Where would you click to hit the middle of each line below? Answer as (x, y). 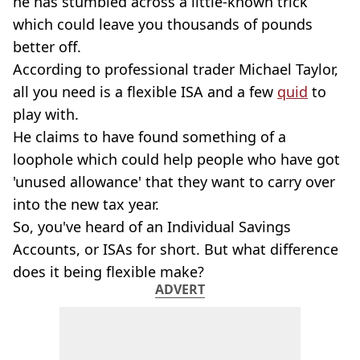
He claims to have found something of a (149, 137)
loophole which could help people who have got (176, 159)
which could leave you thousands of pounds (163, 24)
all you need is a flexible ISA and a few (145, 92)
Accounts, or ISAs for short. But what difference (176, 249)
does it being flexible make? (108, 272)
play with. (46, 114)
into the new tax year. (86, 204)
